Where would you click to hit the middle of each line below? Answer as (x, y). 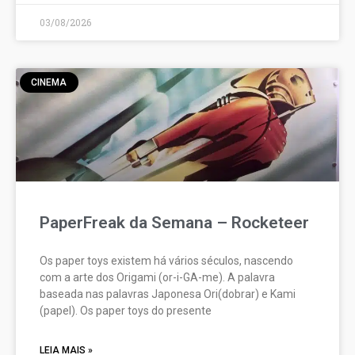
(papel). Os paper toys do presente (126, 310)
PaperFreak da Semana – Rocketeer (174, 222)
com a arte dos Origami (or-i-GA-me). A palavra (157, 277)
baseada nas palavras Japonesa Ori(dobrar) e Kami (168, 294)
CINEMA (49, 83)
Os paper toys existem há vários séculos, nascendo (166, 260)
